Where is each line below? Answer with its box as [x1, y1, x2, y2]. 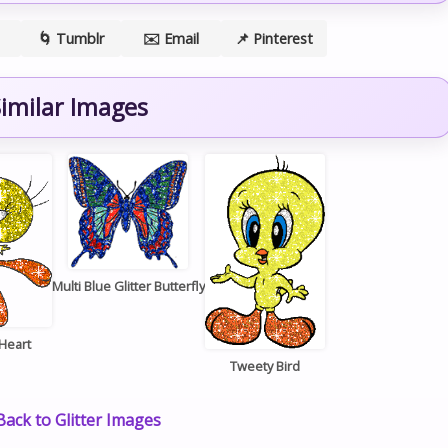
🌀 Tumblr [37, 29, 104, 49]
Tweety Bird [229, 356, 300, 375]
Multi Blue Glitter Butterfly [51, 276, 205, 295]
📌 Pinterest [234, 29, 313, 49]
